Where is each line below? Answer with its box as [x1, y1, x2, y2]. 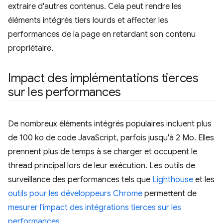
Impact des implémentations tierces [8, 71, 199, 86]
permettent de [142, 189, 197, 199]
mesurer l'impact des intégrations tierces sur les [8, 203, 181, 213]
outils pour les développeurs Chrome [8, 189, 142, 199]
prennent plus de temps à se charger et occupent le [8, 147, 197, 157]
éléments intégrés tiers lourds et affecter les [8, 15, 168, 25]
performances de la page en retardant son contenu [8, 29, 196, 39]
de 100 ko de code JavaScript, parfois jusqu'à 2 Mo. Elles [8, 133, 214, 143]
